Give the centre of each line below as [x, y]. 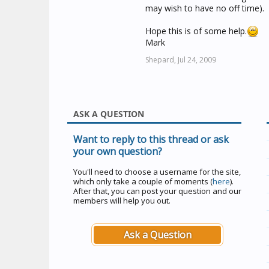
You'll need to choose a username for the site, [157, 172]
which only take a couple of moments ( [143, 181]
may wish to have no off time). [205, 8]
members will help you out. [122, 201]
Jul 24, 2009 [197, 60]
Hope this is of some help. [196, 31]
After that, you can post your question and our [157, 191]
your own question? [118, 151]
